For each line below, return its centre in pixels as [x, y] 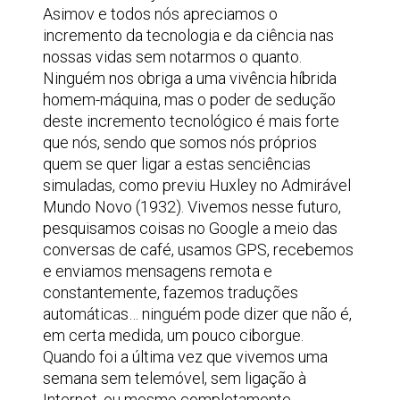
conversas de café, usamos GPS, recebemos [198, 250]
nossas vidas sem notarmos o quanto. [172, 57]
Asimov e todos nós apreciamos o [160, 14]
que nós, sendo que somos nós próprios [180, 142]
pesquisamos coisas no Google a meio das [190, 228]
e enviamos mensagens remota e [158, 271]
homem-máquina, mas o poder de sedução [189, 100]
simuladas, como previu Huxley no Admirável [197, 185]
